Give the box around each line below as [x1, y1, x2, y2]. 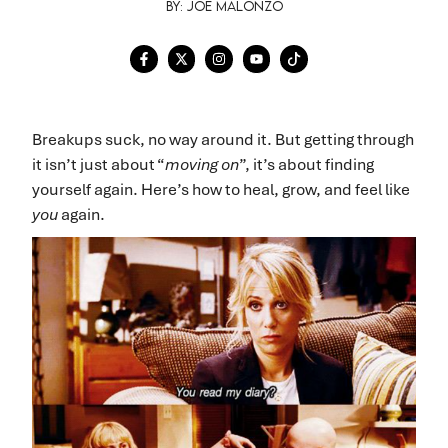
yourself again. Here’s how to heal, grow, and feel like [32, 178, 410, 200]
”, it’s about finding [239, 153, 374, 175]
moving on [165, 153, 239, 175]
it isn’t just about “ [32, 153, 165, 175]
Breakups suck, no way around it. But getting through [32, 128, 414, 150]
